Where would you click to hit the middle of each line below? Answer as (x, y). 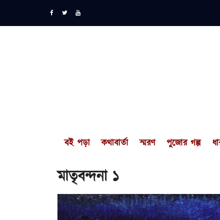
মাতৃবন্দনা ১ (88, 177)
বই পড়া (77, 143)
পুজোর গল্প (184, 143)
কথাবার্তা (115, 143)
